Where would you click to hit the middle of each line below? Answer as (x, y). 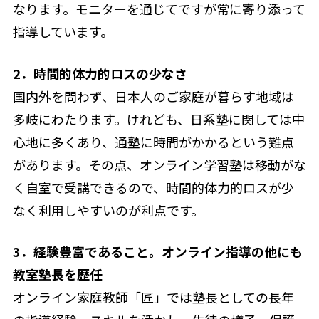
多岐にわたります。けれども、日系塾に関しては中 (158, 119)
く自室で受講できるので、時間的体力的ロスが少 (153, 187)
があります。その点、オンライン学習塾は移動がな (159, 164)
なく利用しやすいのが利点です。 (108, 210)
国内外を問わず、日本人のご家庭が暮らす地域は (153, 96)
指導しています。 (63, 31)
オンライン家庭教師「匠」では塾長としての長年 (153, 297)
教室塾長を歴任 (57, 274)
